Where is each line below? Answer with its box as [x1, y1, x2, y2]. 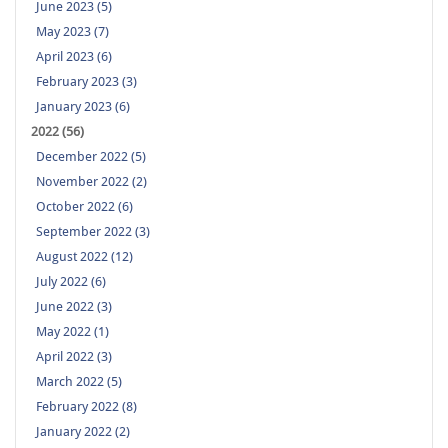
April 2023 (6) [36, 49, 112, 65]
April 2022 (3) [36, 349, 112, 365]
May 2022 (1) [36, 324, 109, 340]
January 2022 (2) [36, 424, 130, 440]
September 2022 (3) [36, 224, 150, 240]
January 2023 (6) [36, 99, 130, 115]
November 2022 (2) [36, 174, 147, 190]
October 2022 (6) [36, 199, 133, 215]
